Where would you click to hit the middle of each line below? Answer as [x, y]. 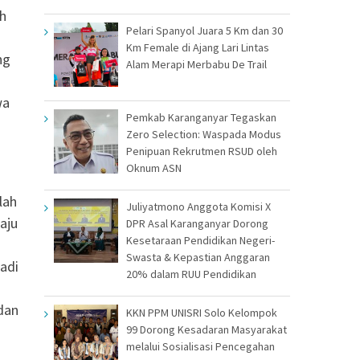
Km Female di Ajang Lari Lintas [198, 47]
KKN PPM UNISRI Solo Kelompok [202, 312]
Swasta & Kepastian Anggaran [198, 257]
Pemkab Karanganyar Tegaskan [201, 117]
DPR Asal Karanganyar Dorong [197, 223]
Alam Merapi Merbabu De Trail [196, 64]
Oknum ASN [154, 168]
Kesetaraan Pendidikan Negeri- [200, 240]
